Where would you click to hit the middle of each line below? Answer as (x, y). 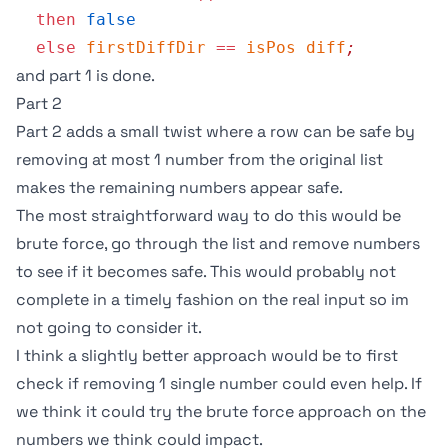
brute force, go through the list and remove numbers (218, 243)
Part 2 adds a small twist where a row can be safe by (215, 131)
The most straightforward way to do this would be (208, 215)
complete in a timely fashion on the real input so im (212, 299)
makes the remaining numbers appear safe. (179, 187)
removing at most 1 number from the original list (199, 159)
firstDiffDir (141, 47)
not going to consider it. (109, 327)
